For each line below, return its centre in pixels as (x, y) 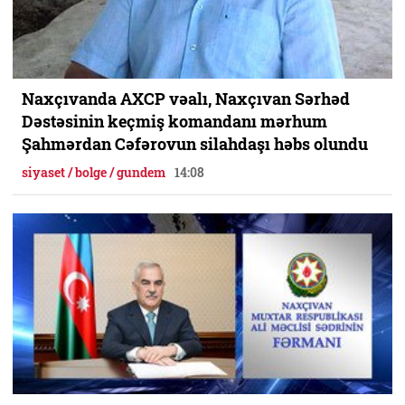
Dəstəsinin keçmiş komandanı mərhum (174, 121)
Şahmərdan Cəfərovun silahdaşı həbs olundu (195, 144)
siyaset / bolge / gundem (94, 172)
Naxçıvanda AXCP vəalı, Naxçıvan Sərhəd (186, 99)
